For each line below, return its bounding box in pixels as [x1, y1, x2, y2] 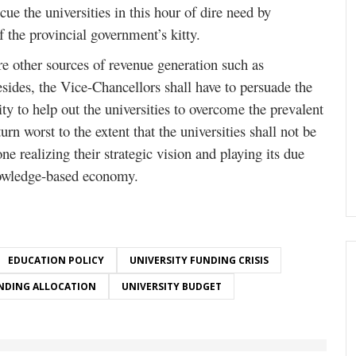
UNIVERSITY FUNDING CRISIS [130, 253, 269, 268]
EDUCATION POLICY [8, 253, 104, 268]
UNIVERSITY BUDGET [122, 280, 222, 294]
